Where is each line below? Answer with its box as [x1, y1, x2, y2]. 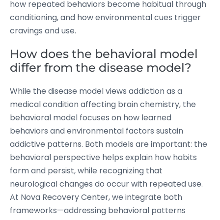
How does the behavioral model [10, 47, 198, 61]
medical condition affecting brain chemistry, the [10, 99, 196, 110]
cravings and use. [10, 25, 76, 36]
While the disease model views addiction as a [10, 85, 182, 97]
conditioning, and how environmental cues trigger [10, 12, 201, 23]
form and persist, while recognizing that [10, 165, 163, 176]
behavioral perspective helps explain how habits [10, 152, 197, 163]
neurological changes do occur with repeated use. [10, 178, 203, 190]
